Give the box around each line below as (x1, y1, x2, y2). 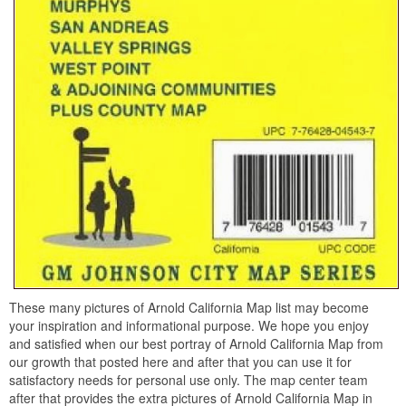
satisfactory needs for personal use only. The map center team (9, 370, 368, 389)
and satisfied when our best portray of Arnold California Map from (9, 333, 383, 353)
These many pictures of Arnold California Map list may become (9, 297, 369, 316)
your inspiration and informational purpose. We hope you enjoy (9, 315, 369, 334)
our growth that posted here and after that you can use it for (9, 352, 352, 371)
